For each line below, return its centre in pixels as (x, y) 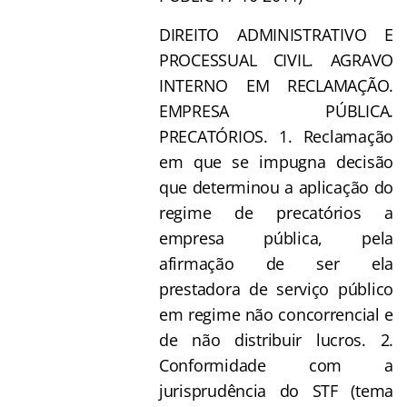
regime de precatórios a (276, 212)
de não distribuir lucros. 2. (276, 339)
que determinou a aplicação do (276, 187)
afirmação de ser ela (276, 263)
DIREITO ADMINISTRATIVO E (276, 34)
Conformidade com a (276, 365)
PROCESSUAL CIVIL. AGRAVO (276, 60)
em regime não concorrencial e (276, 314)
